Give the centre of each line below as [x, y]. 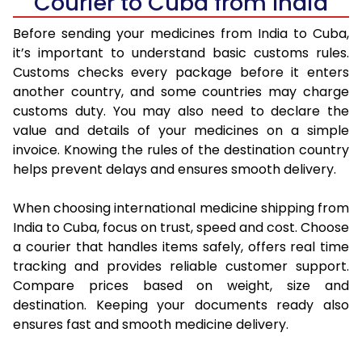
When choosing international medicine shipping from [181, 208]
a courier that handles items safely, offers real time [181, 247]
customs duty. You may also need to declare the [181, 112]
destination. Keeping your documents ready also [181, 305]
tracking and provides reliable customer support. [181, 267]
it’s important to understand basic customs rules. [181, 53]
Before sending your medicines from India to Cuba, [181, 34]
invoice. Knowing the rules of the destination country [181, 150]
